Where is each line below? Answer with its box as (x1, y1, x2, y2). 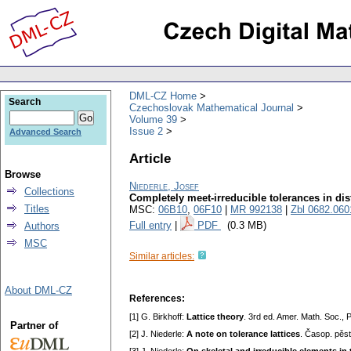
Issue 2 (129, 125, 163, 137)
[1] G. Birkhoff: (129, 312, 186, 322)
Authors (24, 220, 60, 232)
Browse (5, 168, 41, 180)
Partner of (9, 320, 58, 331)
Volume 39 (129, 113, 177, 125)
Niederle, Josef (129, 180, 199, 193)
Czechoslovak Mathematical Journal (129, 101, 294, 114)
